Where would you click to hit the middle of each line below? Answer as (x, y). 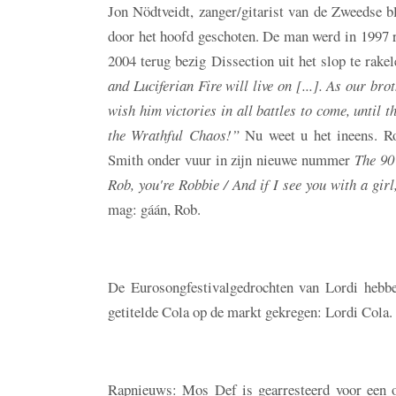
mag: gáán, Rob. (154, 209)
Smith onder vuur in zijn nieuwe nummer (231, 159)
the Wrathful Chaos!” (174, 134)
